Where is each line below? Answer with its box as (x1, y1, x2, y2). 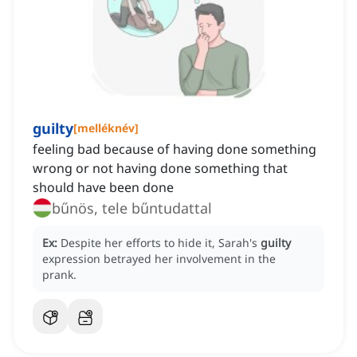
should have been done (33, 178, 174, 197)
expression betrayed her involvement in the (42, 251, 276, 267)
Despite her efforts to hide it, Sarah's (61, 235, 261, 251)
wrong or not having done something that (33, 159, 288, 178)
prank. (42, 267, 76, 283)
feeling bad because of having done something (33, 140, 316, 159)
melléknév (77, 120, 135, 136)
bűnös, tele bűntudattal (52, 198, 212, 218)
